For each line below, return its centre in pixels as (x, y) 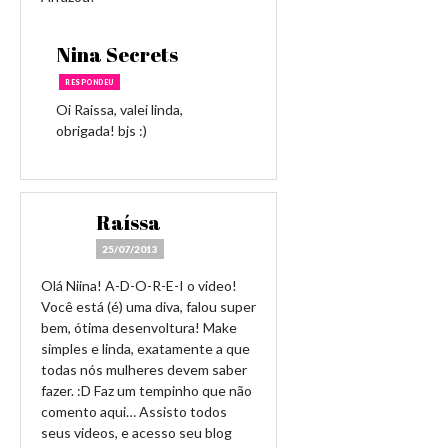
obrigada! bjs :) (101, 130)
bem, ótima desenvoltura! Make (139, 327)
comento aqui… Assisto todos (134, 411)
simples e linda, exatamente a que (145, 348)
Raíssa (128, 222)
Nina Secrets (117, 54)
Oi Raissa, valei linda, (119, 109)
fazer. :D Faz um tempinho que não (146, 390)
